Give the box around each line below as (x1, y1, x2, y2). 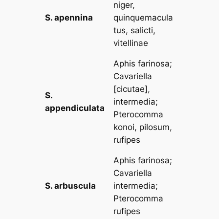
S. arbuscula (45, 180, 96, 191)
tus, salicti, (113, 25, 156, 35)
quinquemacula (113, 12, 174, 22)
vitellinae (113, 38, 149, 48)
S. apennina (45, 12, 93, 22)
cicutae (116, 84, 145, 94)
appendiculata (45, 103, 105, 113)
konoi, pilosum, (113, 122, 173, 132)
